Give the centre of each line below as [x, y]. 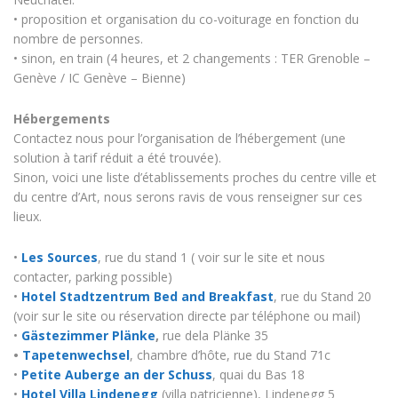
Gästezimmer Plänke [88, 335]
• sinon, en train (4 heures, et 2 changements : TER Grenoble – [192, 58]
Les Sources [60, 257]
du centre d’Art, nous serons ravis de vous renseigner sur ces [188, 196]
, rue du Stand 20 [322, 296]
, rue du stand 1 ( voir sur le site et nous [211, 257]
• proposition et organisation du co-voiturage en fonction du [186, 19]
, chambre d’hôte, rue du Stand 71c [230, 354]
